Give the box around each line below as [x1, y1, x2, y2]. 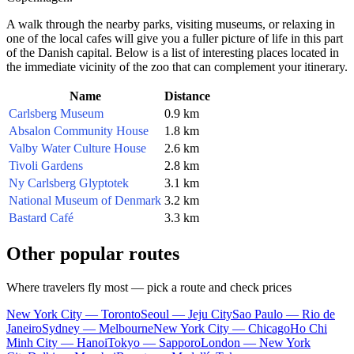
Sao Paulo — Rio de [232, 307, 335, 321]
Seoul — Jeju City [141, 307, 232, 321]
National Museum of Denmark [9, 193, 161, 207]
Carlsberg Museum [9, 106, 104, 120]
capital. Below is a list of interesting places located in [73, 45, 339, 59]
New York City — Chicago [153, 321, 290, 335]
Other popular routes [6, 243, 179, 264]
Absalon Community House [9, 123, 149, 137]
